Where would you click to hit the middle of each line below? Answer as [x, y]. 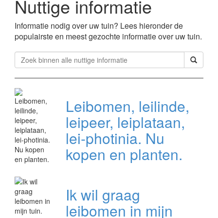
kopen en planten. [124, 154]
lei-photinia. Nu [115, 138]
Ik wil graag [103, 195]
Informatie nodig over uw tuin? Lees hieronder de [99, 26]
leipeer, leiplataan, [125, 122]
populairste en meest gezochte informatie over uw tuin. [108, 36]
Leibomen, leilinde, [127, 106]
